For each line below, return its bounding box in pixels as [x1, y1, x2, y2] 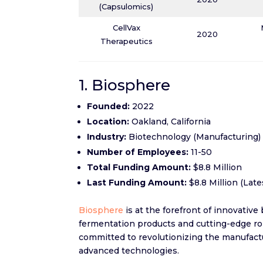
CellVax [112, 23, 140, 32]
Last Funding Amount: [87, 177, 187, 188]
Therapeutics [100, 36, 153, 46]
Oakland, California [129, 116, 211, 127]
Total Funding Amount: [87, 162, 191, 173]
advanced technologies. [79, 245, 180, 256]
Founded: [87, 101, 130, 112]
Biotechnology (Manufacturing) [126, 131, 261, 142]
